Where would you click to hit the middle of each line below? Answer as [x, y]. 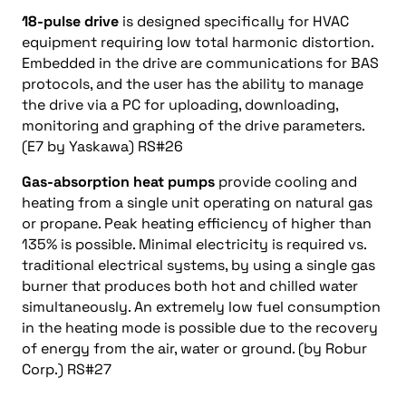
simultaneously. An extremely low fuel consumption [201, 307]
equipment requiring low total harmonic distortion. [198, 42]
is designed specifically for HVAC [234, 21]
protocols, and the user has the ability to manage [193, 84]
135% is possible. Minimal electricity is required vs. [194, 244]
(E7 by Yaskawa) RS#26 [102, 146]
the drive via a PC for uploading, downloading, [180, 105]
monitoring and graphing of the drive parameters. [193, 126]
